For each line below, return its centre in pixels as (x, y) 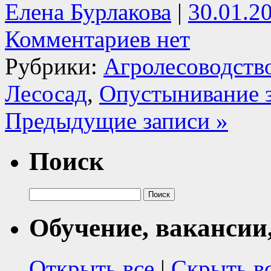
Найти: (43, 192)
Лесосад (46, 94)
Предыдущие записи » (116, 121)
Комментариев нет (97, 39)
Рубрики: (54, 67)
